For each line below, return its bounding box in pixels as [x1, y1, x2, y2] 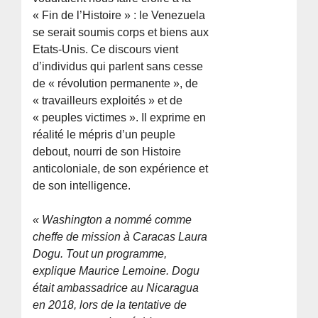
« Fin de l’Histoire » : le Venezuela [33, 9, 206, 22]
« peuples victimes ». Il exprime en [33, 111, 207, 124]
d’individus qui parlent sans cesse [33, 60, 204, 73]
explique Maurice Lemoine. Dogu [33, 265, 200, 278]
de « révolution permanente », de [33, 77, 199, 90]
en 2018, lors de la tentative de [33, 299, 187, 312]
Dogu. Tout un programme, [33, 248, 168, 261]
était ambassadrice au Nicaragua [33, 282, 199, 295]
